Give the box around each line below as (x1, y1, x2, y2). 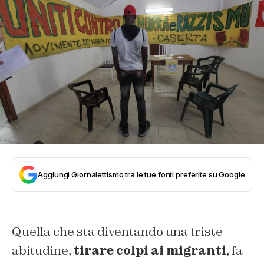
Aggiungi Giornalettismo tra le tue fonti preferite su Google (38, 169, 245, 179)
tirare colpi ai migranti (71, 242, 226, 258)
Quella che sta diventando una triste (12, 223, 223, 239)
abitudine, (12, 242, 71, 258)
